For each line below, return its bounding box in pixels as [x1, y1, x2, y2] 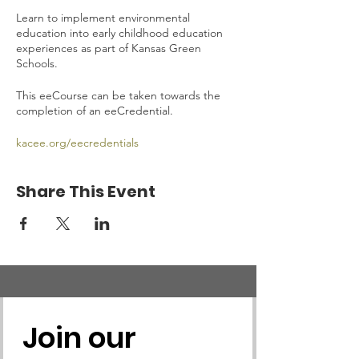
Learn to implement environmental [16, 10, 190, 25]
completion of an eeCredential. [16, 103, 173, 118]
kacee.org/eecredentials [16, 135, 139, 150]
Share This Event [16, 180, 155, 203]
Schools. [16, 56, 58, 71]
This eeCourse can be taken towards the [16, 88, 220, 103]
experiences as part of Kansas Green [16, 41, 201, 55]
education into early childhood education [16, 26, 223, 40]
